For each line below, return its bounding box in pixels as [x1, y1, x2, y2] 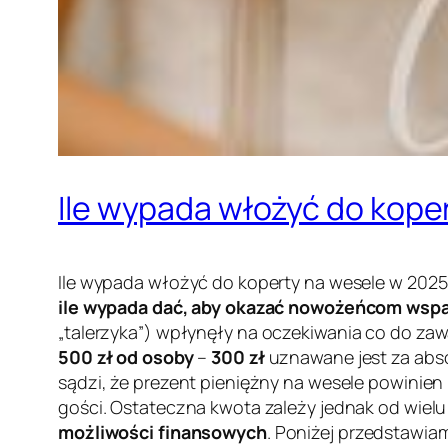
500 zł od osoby [58, 345, 194, 370]
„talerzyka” [58, 320, 144, 345]
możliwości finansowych [58, 420, 267, 445]
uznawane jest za [264, 345, 414, 370]
